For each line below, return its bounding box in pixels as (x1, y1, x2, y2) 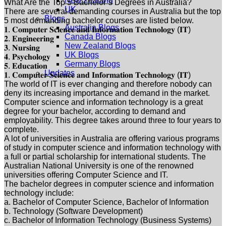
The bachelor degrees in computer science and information (4, 179, 214, 188)
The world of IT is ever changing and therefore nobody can (4, 79, 212, 88)
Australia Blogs (65, 23, 119, 32)
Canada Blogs (65, 32, 116, 41)
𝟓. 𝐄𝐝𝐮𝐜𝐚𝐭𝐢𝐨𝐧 (4, 61, 47, 70)
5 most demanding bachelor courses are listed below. (4, 16, 194, 25)
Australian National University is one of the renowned (4, 161, 194, 170)
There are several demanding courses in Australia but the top (4, 7, 221, 16)
